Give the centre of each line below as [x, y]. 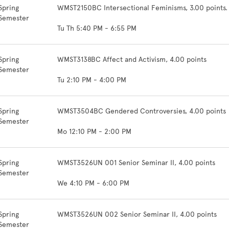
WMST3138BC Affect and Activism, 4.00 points [132, 60]
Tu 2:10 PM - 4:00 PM [92, 80]
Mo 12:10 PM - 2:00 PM [94, 132]
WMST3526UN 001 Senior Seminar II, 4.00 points [136, 163]
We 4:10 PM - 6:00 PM [93, 183]
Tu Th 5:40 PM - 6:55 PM [97, 28]
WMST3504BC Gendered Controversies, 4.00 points [142, 111]
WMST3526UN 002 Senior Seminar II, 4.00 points [137, 214]
